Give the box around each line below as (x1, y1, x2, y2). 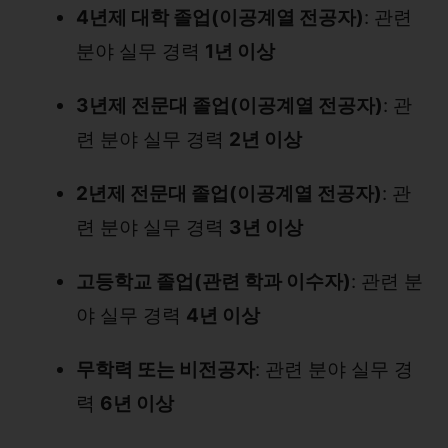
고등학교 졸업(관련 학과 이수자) (76, 270, 351, 293)
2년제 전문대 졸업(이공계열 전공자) (76, 182, 382, 205)
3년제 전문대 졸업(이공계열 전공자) (76, 94, 383, 117)
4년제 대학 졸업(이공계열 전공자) (76, 6, 364, 29)
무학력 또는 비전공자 (76, 358, 255, 381)
